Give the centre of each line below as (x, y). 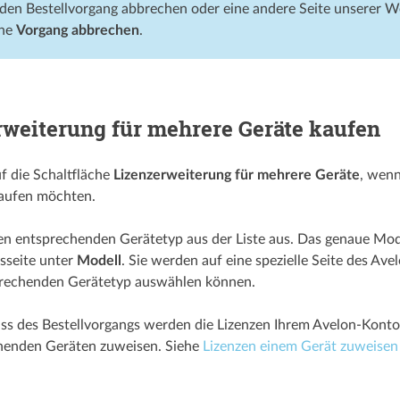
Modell (99, 260)
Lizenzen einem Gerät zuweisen (300, 346)
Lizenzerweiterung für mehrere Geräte (236, 175)
